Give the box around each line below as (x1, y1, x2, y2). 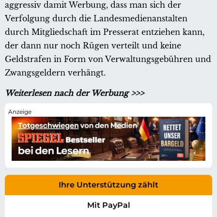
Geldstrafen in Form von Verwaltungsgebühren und (5, 54, 211, 64)
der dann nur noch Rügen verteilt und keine (5, 41, 181, 51)
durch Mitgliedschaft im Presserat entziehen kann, (5, 27, 204, 37)
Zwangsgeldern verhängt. (5, 68, 106, 78)
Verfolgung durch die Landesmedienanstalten (5, 14, 187, 24)
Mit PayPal (87, 200, 130, 210)
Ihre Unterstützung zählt (59, 180, 158, 189)
